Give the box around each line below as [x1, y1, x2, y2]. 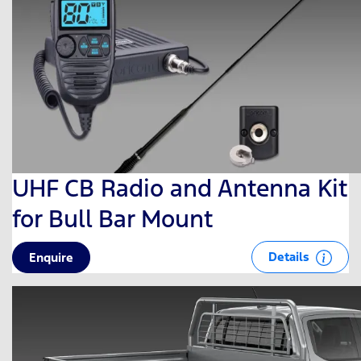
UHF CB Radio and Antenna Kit [12, 172, 347, 203]
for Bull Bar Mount [12, 203, 213, 234]
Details [268, 248, 313, 264]
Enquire [29, 249, 73, 265]
